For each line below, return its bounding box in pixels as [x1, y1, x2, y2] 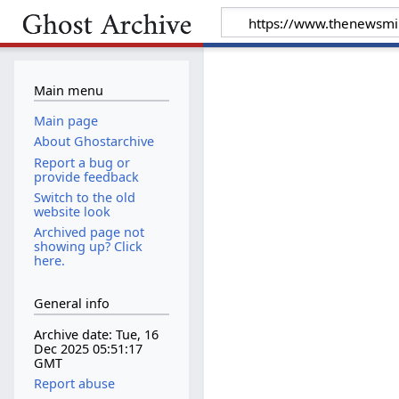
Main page [33, 112, 98, 130]
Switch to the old [33, 188, 135, 206]
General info [33, 295, 110, 313]
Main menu [33, 81, 103, 99]
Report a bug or [33, 153, 130, 171]
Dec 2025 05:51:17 [33, 340, 142, 358]
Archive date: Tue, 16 [33, 326, 159, 344]
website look [33, 202, 110, 220]
